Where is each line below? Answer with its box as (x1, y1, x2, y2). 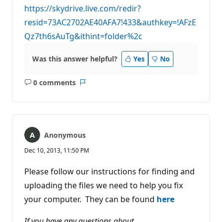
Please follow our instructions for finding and (24, 166, 195, 177)
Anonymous (44, 130, 86, 140)
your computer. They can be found (24, 194, 157, 205)
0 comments (33, 77, 76, 87)
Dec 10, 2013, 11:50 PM (24, 146, 89, 155)
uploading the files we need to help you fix (24, 180, 183, 191)
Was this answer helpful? (32, 54, 117, 63)
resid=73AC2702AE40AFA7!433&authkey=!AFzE (24, 17, 196, 28)
